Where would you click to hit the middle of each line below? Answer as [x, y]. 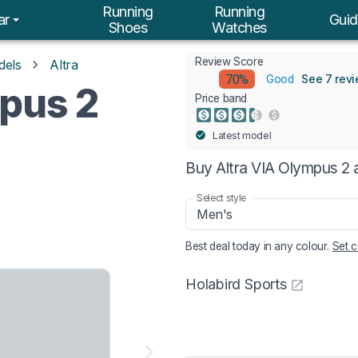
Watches [239, 28]
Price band [221, 98]
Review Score [229, 62]
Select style [221, 197]
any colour [301, 246]
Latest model [242, 135]
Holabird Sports [236, 284]
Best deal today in [230, 246]
